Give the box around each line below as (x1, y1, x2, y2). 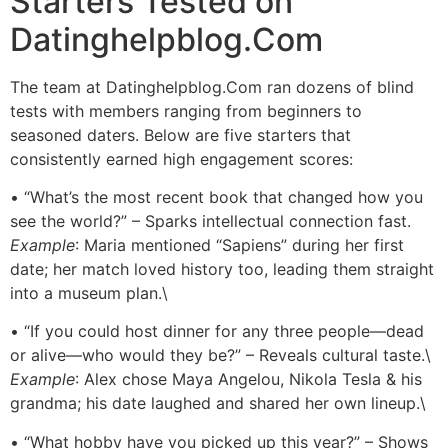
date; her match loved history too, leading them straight (10, 259, 434, 280)
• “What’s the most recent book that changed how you (10, 187, 423, 208)
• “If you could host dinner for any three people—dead (10, 321, 424, 342)
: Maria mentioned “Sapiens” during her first (75, 235, 404, 256)
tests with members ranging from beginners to (10, 100, 362, 121)
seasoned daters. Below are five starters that (10, 124, 351, 145)
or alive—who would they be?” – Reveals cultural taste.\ (10, 345, 431, 366)
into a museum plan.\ (10, 283, 168, 304)
